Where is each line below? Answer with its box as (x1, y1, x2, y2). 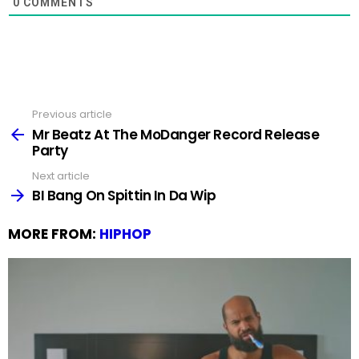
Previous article (32, 107, 112, 123)
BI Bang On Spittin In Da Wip (32, 186, 216, 206)
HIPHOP (99, 224, 151, 244)
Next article (32, 167, 90, 184)
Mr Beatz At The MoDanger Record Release (32, 124, 320, 144)
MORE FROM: (8, 224, 99, 244)
